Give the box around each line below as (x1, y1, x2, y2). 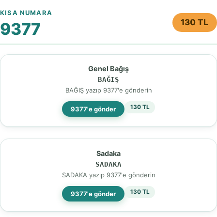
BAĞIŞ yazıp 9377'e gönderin (65, 86, 152, 94)
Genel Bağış (88, 64, 129, 73)
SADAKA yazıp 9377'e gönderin (62, 170, 155, 179)
